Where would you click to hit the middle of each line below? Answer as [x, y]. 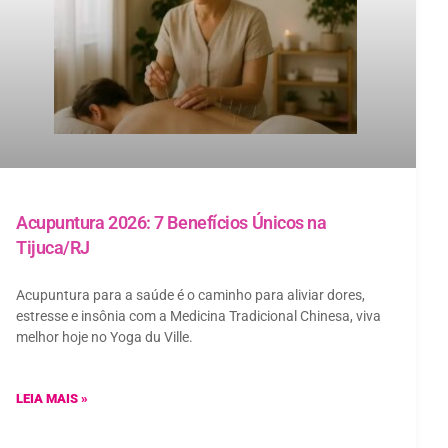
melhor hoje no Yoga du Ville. [104, 336]
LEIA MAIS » [52, 398]
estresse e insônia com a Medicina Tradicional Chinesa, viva [198, 315]
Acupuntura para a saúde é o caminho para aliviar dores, [190, 294]
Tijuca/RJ [53, 247]
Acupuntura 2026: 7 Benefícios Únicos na [171, 222]
